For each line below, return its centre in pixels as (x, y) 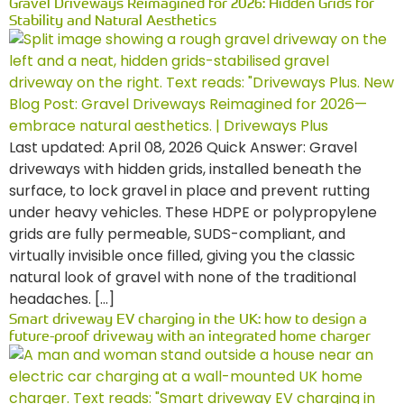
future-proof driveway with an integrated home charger (190, 335)
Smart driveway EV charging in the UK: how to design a (188, 318)
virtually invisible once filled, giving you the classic (182, 256)
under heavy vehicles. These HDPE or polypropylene (193, 212)
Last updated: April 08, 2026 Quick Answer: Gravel (183, 147)
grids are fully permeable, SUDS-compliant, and (177, 234)
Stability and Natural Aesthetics (113, 20)
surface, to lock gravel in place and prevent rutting (189, 191)
